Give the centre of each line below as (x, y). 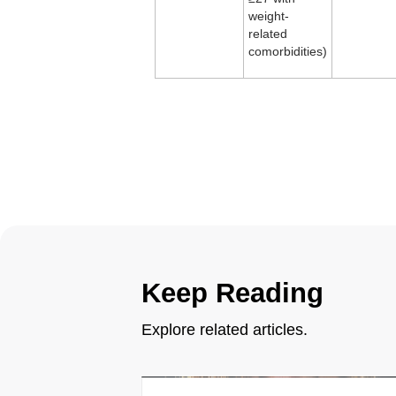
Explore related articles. (225, 330)
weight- (269, 17)
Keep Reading (232, 293)
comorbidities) (288, 52)
